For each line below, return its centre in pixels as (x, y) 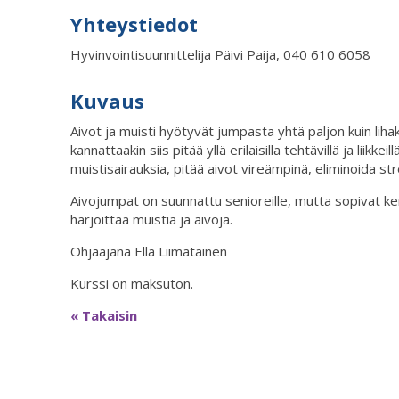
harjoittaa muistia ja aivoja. (151, 220)
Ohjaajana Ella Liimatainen (149, 252)
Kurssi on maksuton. (132, 284)
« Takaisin (104, 316)
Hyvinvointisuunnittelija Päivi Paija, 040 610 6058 (220, 54)
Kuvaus (107, 101)
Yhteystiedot (134, 24)
